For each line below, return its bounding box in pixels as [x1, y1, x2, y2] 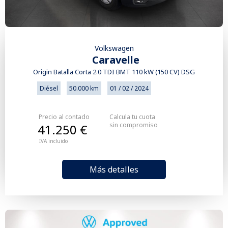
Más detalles [90, 163, 138, 175]
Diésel [40, 83, 58, 93]
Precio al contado [39, 112, 90, 121]
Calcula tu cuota [109, 112, 155, 121]
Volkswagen [94, 43, 134, 53]
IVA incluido [39, 137, 68, 145]
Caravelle [92, 52, 139, 67]
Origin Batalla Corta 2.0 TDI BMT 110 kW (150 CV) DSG [33, 67, 195, 76]
